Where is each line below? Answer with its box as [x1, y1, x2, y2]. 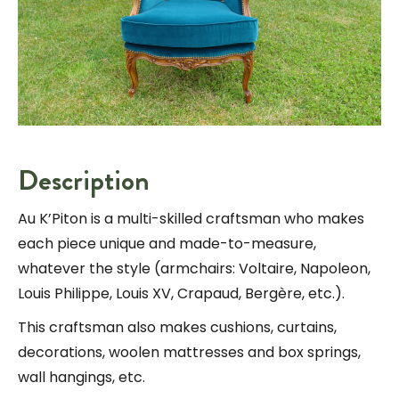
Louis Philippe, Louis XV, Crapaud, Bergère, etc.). [18, 283, 345, 304]
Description [18, 159, 150, 200]
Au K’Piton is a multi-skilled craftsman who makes [18, 208, 364, 229]
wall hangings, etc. [18, 367, 145, 387]
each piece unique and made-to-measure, [18, 233, 316, 254]
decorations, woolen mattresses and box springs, [18, 342, 361, 362]
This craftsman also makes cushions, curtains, [18, 317, 337, 338]
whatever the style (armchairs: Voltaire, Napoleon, [18, 258, 370, 279]
